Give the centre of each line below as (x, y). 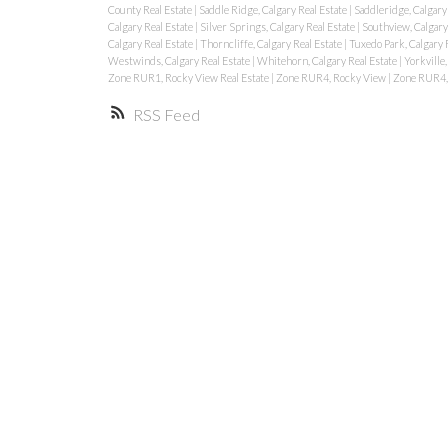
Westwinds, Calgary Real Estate (179, 60)
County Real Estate (150, 9)
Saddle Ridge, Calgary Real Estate (273, 9)
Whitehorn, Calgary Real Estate (327, 60)
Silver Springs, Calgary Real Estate (278, 26)
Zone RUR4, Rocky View (331, 77)
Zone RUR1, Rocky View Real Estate (189, 77)
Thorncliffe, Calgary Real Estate (271, 43)
